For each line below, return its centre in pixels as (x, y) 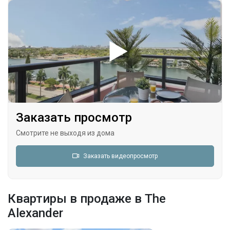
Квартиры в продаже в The (87, 199)
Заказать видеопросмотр (120, 156)
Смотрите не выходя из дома (65, 133)
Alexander (35, 213)
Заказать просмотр (74, 118)
